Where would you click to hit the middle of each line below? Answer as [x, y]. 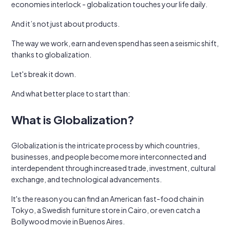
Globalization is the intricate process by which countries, [106, 145]
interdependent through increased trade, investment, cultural [113, 168]
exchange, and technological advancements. [87, 179]
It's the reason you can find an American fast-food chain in [108, 199]
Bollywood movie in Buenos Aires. [68, 221]
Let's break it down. [44, 74]
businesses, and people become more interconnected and [109, 157]
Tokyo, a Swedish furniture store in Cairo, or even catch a [106, 210]
